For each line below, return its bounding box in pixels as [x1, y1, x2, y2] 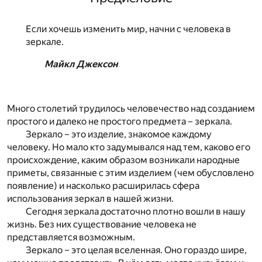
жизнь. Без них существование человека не [7, 219, 196, 230]
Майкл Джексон [44, 58, 118, 70]
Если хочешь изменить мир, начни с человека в [26, 23, 231, 35]
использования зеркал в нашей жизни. [7, 193, 174, 205]
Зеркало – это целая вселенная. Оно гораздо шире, [26, 244, 247, 256]
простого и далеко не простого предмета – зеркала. [7, 116, 232, 127]
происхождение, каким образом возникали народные [7, 154, 240, 166]
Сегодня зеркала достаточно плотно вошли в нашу [26, 206, 246, 218]
